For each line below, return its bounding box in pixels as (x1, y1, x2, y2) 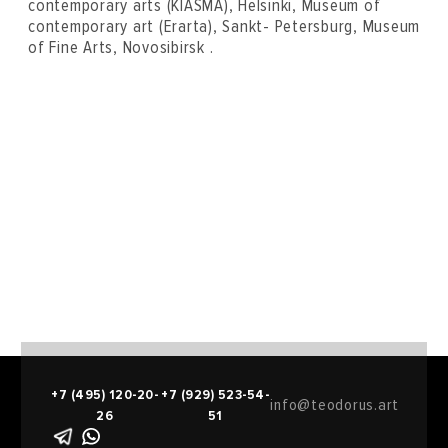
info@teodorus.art (270, 395, 399, 415)
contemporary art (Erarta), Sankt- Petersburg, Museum (28, 16, 420, 37)
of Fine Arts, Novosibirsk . (28, 37, 214, 58)
